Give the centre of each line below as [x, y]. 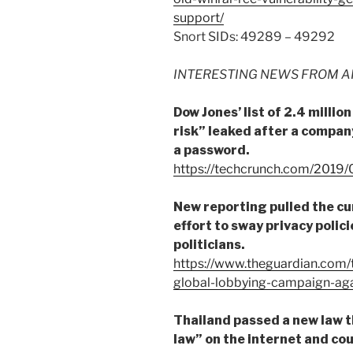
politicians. [209, 245]
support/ [199, 18]
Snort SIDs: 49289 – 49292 [254, 37]
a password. [212, 150]
